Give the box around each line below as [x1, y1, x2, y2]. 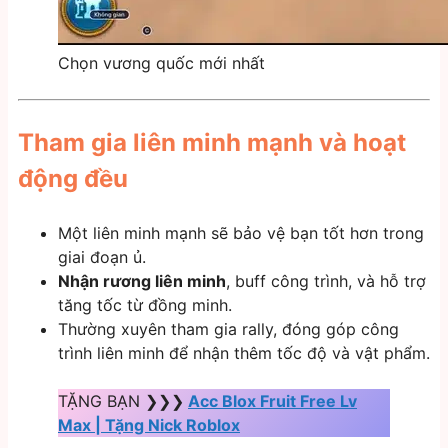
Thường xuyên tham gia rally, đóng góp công [58, 319, 399, 340]
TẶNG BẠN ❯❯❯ [58, 391, 184, 412]
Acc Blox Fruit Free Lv [188, 391, 357, 412]
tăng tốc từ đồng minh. [58, 295, 232, 316]
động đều [18, 164, 128, 194]
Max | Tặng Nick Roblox [58, 415, 240, 436]
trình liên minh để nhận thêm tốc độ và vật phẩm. [58, 343, 430, 364]
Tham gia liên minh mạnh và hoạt [18, 128, 406, 158]
